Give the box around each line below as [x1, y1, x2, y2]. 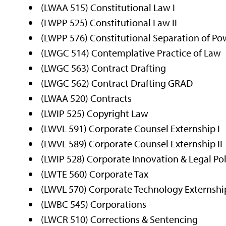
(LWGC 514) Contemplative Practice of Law [41, 46, 221, 59]
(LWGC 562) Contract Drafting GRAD [41, 76, 193, 89]
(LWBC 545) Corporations [41, 197, 147, 210]
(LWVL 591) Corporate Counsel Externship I [41, 122, 220, 135]
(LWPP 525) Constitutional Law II [41, 16, 178, 29]
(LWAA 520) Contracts [41, 91, 132, 104]
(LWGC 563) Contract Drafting [41, 61, 166, 74]
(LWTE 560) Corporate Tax [41, 167, 149, 180]
